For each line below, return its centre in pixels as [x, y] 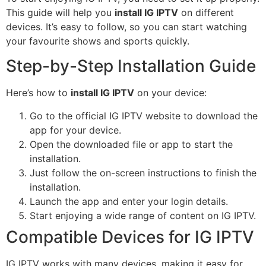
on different [206, 12]
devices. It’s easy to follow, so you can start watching [126, 26]
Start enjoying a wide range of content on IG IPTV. [143, 215]
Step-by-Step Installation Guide [131, 66]
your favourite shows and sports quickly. [98, 41]
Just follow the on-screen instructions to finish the [143, 172]
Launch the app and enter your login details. [129, 201]
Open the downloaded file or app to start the [131, 144]
